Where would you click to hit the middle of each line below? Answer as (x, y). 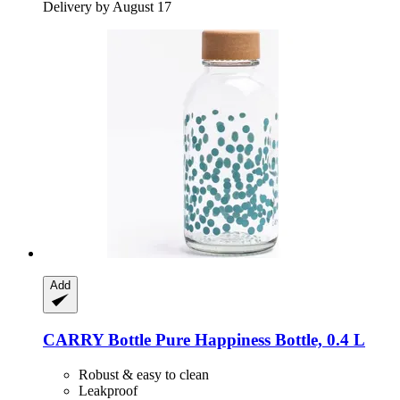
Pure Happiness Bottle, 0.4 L (258, 340)
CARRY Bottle (97, 340)
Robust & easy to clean (144, 374)
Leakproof (108, 390)
